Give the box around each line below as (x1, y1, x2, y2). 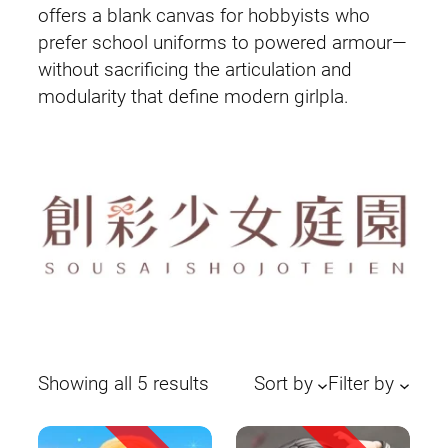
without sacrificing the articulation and (38, 58, 352, 81)
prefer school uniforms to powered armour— (38, 31, 407, 54)
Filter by (328, 373, 395, 396)
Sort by (253, 373, 313, 396)
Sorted (208, 372, 263, 395)
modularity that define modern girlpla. (38, 85, 349, 108)
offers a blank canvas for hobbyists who (38, 4, 370, 27)
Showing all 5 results (38, 373, 209, 396)
